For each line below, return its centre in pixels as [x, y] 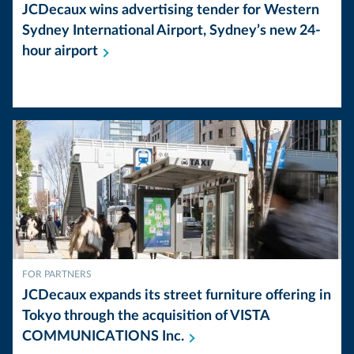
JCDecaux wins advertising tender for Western [171, 10]
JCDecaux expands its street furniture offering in [177, 296]
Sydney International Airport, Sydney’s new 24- [171, 31]
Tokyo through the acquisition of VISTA [146, 316]
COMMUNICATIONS [92, 337]
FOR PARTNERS [57, 274]
